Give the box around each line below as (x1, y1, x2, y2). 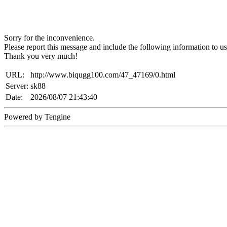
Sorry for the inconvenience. (4, 33, 95, 43)
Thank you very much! (4, 52, 78, 61)
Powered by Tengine (4, 112, 70, 122)
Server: (6, 82, 28, 91)
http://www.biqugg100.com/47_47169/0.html (30, 70, 175, 80)
